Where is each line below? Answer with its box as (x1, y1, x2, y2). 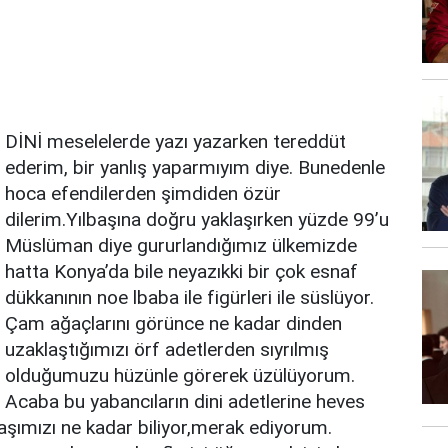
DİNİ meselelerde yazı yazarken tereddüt (5, 130, 346, 153)
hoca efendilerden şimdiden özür (5, 182, 281, 205)
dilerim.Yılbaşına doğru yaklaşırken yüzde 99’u (5, 208, 389, 231)
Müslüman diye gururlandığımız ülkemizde (5, 234, 357, 257)
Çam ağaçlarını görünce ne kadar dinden (5, 312, 342, 335)
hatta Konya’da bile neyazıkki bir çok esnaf (5, 260, 358, 283)
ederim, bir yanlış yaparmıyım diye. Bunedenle (5, 156, 385, 179)
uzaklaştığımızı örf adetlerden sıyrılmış (5, 338, 329, 361)
